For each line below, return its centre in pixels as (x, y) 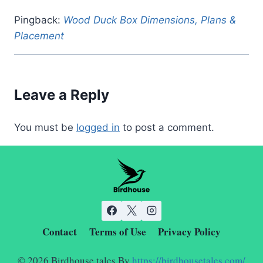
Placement (39, 36)
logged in (98, 127)
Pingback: (39, 20)
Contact (60, 231)
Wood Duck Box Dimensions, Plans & (150, 20)
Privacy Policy (189, 231)
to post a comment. (167, 127)
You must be (45, 127)
